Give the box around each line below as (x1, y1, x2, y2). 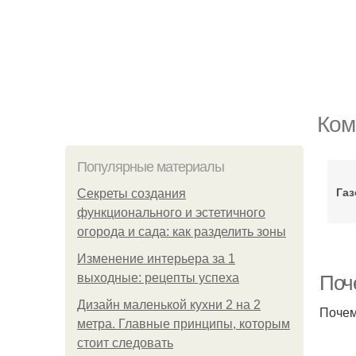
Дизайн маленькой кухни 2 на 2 (77, 298, 261, 311)
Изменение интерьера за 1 (77, 252, 235, 265)
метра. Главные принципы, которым (77, 317, 290, 331)
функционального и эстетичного (77, 206, 265, 219)
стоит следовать (77, 336, 173, 350)
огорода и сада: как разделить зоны (77, 225, 286, 238)
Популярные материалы (77, 159, 224, 175)
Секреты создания (77, 187, 186, 200)
